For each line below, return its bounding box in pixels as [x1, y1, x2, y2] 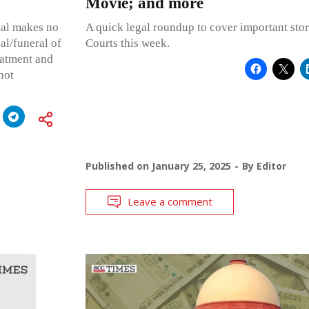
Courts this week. [85, 36, 170, 50]
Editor [256, 159, 286, 172]
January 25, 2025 [151, 159, 231, 172]
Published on [85, 159, 152, 172]
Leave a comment [127, 194, 212, 208]
